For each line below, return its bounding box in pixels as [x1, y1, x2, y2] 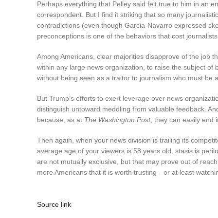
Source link [37, 200, 71, 208]
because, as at [37, 115, 84, 124]
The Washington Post [84, 115, 150, 124]
